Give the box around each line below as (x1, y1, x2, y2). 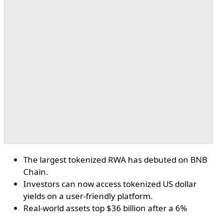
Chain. (23, 166, 48, 178)
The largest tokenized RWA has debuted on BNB (23, 154, 207, 166)
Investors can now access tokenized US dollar (23, 178, 197, 190)
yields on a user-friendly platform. (23, 190, 153, 202)
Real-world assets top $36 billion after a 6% (23, 202, 187, 214)
